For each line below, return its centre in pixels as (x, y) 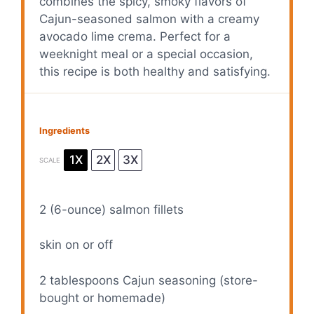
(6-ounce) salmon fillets (115, 209)
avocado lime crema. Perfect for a (135, 37)
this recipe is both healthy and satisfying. (155, 72)
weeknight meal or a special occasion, (146, 54)
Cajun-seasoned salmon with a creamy (150, 19)
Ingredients (65, 131)
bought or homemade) (103, 298)
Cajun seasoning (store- (189, 280)
